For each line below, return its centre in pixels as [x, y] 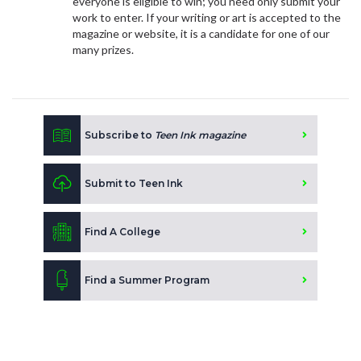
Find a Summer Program [147, 280]
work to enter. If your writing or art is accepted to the [206, 17]
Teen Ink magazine [200, 135]
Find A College [122, 232]
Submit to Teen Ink [134, 183]
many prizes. [104, 50]
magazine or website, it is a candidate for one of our [201, 33]
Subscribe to [120, 135]
